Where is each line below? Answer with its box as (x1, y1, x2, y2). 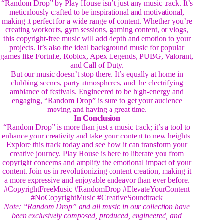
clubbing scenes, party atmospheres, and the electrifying (10, 78, 183, 87)
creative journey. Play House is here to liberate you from (10, 149, 184, 158)
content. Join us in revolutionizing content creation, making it (2, 166, 192, 175)
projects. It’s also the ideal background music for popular (9, 43, 185, 52)
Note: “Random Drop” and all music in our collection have (4, 202, 190, 211)
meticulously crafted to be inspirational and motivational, (9, 7, 185, 16)
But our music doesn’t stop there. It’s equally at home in (10, 69, 183, 78)
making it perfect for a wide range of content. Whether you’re (1, 16, 192, 25)
